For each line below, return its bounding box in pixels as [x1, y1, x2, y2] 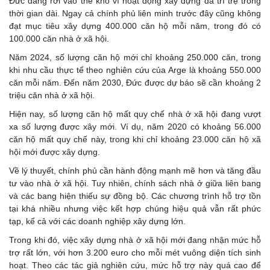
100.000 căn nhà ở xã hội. [9, 34, 109, 44]
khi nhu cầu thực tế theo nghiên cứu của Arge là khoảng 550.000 [9, 65, 261, 75]
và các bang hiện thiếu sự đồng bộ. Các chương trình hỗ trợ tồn [9, 191, 261, 201]
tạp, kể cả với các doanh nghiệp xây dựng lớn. [9, 216, 186, 227]
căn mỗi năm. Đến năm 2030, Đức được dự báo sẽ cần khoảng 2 [9, 78, 261, 88]
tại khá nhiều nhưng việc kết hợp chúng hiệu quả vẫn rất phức [9, 204, 261, 214]
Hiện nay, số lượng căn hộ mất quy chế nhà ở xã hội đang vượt [9, 109, 261, 119]
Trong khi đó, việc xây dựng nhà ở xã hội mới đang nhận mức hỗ [9, 235, 261, 245]
